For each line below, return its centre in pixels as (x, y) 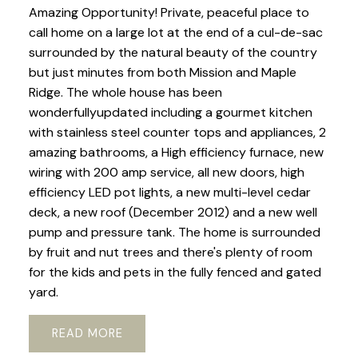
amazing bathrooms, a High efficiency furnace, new (176, 153)
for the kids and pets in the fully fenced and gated (175, 272)
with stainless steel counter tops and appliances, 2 (177, 133)
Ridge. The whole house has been (125, 93)
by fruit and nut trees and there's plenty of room (170, 253)
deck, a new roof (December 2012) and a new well (173, 213)
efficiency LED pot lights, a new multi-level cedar (169, 193)
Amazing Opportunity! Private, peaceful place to (169, 13)
